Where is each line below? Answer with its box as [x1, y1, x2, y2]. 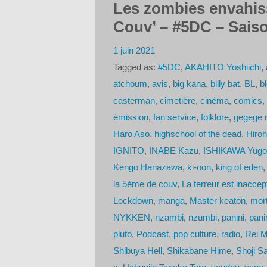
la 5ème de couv [113, 178, 177, 189]
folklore [200, 111, 229, 122]
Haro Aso [113, 128, 150, 139]
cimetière [159, 95, 195, 105]
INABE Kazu [148, 145, 198, 156]
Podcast [136, 228, 169, 239]
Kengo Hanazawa [113, 162, 182, 172]
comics [233, 95, 262, 105]
